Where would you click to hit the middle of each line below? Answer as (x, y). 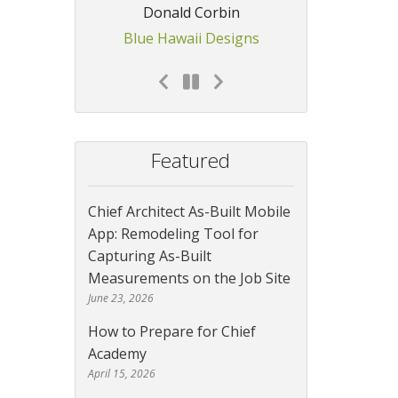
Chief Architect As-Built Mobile (189, 212)
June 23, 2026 (120, 298)
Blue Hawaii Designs (191, 39)
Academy (117, 354)
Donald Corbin (191, 13)
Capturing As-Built (149, 256)
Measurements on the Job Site (189, 279)
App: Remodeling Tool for (173, 234)
